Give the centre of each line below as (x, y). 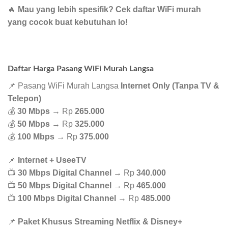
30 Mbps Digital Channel (65, 173)
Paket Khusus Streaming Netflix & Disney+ (100, 221)
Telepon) (24, 99)
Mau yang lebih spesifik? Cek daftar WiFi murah (109, 10)
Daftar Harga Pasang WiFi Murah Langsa (81, 69)
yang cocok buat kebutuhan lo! (68, 22)
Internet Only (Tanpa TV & (170, 86)
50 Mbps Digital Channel (65, 185)
